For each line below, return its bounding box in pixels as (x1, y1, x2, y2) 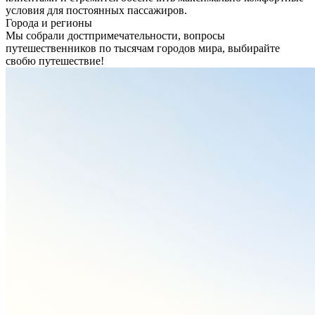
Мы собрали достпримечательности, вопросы (6, 29, 225, 41)
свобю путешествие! (6, 54, 104, 67)
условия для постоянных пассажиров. (6, 4, 187, 16)
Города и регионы (6, 16, 92, 29)
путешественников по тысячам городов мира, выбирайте (6, 41, 280, 54)
